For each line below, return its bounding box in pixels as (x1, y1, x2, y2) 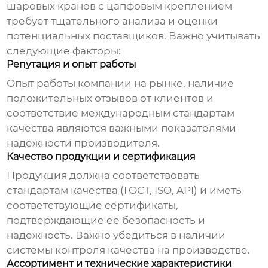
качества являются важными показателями (7, 122, 237, 135)
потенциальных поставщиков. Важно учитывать (7, 30, 261, 42)
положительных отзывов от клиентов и (7, 92, 214, 105)
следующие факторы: (7, 45, 121, 57)
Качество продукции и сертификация (7, 151, 196, 163)
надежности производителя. (7, 137, 160, 150)
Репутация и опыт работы (7, 59, 137, 71)
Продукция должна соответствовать (7, 169, 200, 182)
